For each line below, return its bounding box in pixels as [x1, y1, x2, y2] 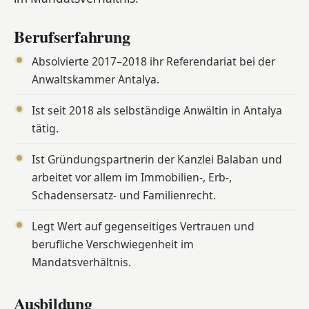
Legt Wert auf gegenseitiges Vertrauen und [32, 219, 255, 235]
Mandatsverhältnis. [32, 255, 131, 270]
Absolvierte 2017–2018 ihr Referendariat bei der [32, 54, 275, 70]
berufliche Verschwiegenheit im [32, 237, 194, 252]
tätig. [32, 121, 59, 137]
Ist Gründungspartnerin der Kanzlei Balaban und [32, 152, 282, 168]
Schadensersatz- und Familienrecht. [32, 188, 216, 203]
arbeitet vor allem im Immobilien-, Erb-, [32, 170, 232, 186]
